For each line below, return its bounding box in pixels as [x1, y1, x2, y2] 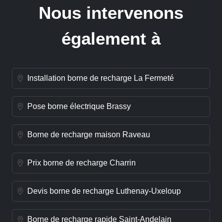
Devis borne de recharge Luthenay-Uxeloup [27, 187, 181, 196]
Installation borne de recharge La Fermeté [27, 74, 174, 83]
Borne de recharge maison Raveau [27, 130, 150, 139]
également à [61, 28, 161, 48]
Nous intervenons [39, 2, 183, 22]
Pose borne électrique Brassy [27, 102, 131, 111]
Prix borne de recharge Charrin [27, 159, 136, 167]
